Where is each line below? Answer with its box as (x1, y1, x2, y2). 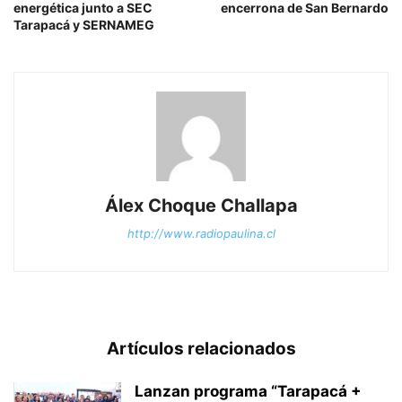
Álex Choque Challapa (104, 195, 298, 217)
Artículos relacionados (106, 338, 296, 360)
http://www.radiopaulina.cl (127, 226, 275, 241)
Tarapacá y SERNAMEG (13, 17, 154, 33)
